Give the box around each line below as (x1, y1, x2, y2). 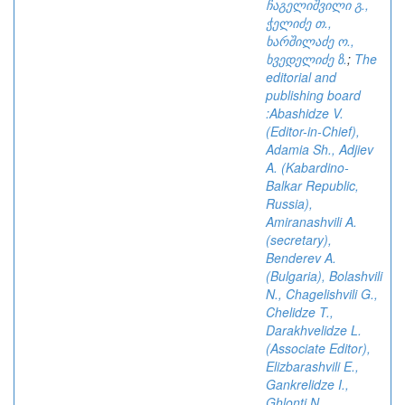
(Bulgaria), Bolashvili (266, 267, 382, 285)
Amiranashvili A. (266, 212, 357, 231)
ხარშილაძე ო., (266, 32, 354, 50)
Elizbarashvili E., (266, 357, 359, 375)
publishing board (266, 86, 361, 104)
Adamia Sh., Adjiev (266, 140, 373, 158)
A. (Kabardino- (266, 158, 349, 176)
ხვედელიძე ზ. (266, 50, 347, 68)
